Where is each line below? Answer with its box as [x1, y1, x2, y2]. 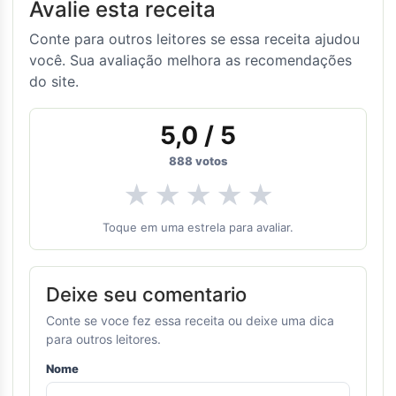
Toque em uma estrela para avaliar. [103, 220, 293, 235]
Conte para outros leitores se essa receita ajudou [29, 30, 360, 49]
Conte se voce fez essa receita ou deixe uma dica [46, 313, 334, 329]
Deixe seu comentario [46, 283, 247, 307]
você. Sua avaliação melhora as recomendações [29, 51, 352, 70]
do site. [29, 72, 79, 91]
